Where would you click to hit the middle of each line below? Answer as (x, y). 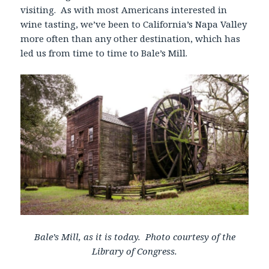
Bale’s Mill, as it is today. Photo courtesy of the (134, 236)
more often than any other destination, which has (131, 39)
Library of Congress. (134, 251)
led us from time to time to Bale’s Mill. (104, 53)
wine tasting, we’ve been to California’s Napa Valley (134, 24)
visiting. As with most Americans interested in (124, 10)
